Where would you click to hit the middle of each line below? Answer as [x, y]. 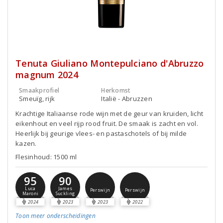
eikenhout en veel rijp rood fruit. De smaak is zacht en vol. [107, 123]
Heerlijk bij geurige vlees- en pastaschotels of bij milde [101, 133]
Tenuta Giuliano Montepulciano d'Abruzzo [110, 63]
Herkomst [116, 90]
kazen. [26, 143]
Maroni [30, 194]
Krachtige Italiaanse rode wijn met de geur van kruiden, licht [110, 113]
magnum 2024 [47, 75]
